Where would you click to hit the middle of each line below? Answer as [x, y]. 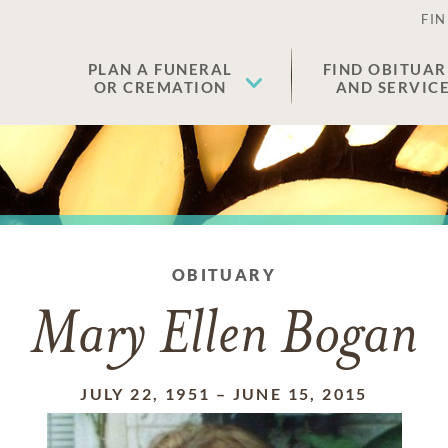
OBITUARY [224, 274]
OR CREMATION [160, 87]
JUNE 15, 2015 [300, 393]
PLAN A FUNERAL [160, 69]
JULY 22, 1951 [145, 393]
